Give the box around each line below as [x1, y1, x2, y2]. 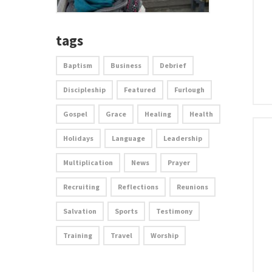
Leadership [163, 134, 202, 143]
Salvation [63, 206, 97, 216]
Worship [151, 231, 178, 240]
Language [112, 134, 145, 143]
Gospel [63, 109, 87, 118]
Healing [144, 109, 171, 118]
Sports [115, 206, 138, 216]
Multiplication [63, 158, 113, 167]
